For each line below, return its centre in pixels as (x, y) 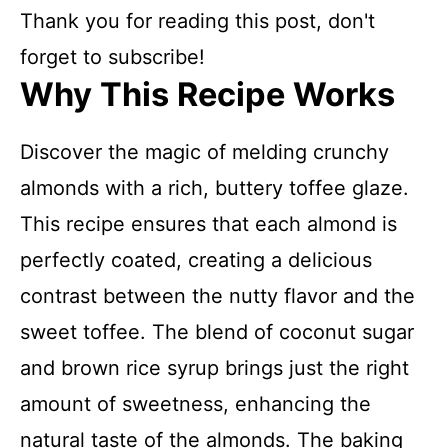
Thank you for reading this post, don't (197, 21)
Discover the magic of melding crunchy (204, 152)
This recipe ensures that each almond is (208, 224)
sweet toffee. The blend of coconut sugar (217, 332)
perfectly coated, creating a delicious (196, 260)
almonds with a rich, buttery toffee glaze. (214, 188)
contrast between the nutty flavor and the (217, 296)
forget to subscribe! (112, 57)
